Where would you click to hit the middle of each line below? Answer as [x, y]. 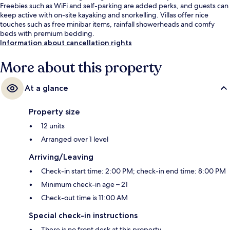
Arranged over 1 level [75, 139]
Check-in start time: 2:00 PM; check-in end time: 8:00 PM [133, 171]
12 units [53, 126]
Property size [54, 112]
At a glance [46, 88]
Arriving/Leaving [61, 157]
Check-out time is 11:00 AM [84, 198]
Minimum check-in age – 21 [84, 185]
